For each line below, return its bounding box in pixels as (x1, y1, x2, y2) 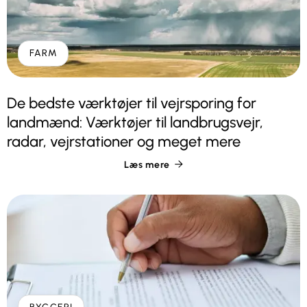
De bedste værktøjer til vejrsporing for (7, 93, 256, 112)
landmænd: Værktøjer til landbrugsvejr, (7, 112, 263, 132)
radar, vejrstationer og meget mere (7, 132, 241, 151)
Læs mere (124, 158, 170, 171)
